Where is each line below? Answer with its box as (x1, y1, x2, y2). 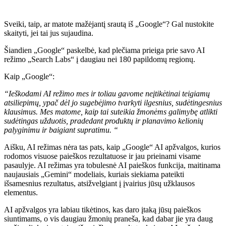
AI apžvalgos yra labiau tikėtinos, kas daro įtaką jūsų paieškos (4, 205, 201, 214)
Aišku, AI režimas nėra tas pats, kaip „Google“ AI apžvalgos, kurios (4, 142, 220, 151)
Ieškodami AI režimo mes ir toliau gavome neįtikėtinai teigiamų (9, 89, 210, 98)
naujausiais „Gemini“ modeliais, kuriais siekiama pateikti (4, 169, 184, 179)
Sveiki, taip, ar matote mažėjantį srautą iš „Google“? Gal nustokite (4, 19, 214, 28)
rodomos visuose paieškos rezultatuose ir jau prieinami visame (4, 151, 201, 160)
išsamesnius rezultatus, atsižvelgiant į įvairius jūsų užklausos (4, 179, 195, 188)
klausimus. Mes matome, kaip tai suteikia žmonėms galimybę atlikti (4, 107, 217, 116)
